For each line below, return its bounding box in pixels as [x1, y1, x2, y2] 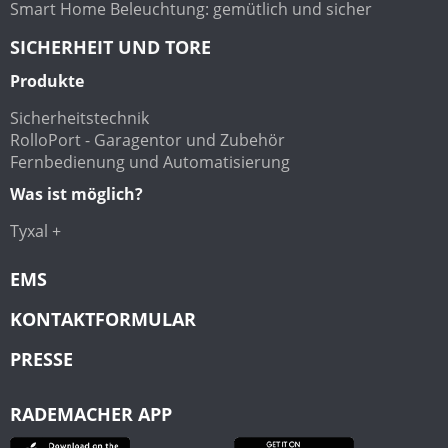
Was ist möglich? [10, 182, 143, 205]
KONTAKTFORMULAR [10, 306, 196, 331]
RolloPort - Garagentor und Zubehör [10, 128, 285, 151]
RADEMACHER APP [10, 401, 172, 426]
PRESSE [10, 346, 73, 371]
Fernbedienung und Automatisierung [10, 150, 290, 173]
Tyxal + [10, 219, 61, 242]
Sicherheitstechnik [10, 106, 149, 129]
